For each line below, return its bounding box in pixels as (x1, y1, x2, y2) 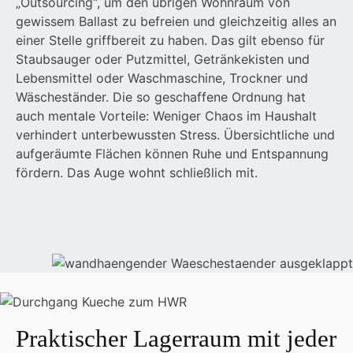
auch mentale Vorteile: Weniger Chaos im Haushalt (16, 108, 317, 124)
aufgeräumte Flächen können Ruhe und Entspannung (16, 146, 329, 162)
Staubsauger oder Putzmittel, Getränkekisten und (16, 51, 310, 68)
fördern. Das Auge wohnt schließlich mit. (16, 165, 258, 181)
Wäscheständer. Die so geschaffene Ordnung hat (16, 89, 306, 106)
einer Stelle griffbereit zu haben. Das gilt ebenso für (16, 32, 325, 49)
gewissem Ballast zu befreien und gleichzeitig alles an (16, 13, 336, 30)
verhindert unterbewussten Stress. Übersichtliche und (16, 127, 335, 143)
